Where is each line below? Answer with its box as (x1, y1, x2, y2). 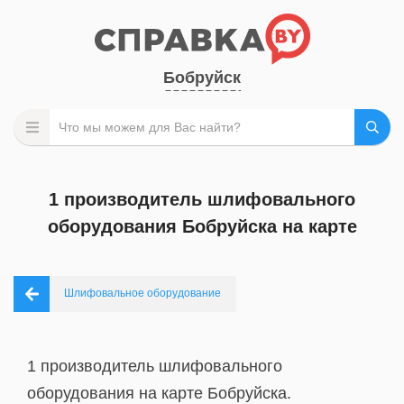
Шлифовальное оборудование (64, 287, 221, 299)
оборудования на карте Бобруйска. (27, 384, 291, 402)
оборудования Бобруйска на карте (47, 216, 357, 236)
